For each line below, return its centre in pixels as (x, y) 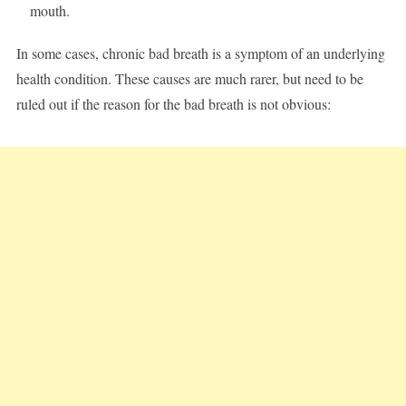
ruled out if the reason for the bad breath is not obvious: (173, 104)
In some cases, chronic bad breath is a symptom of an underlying (200, 53)
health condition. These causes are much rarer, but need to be (189, 79)
